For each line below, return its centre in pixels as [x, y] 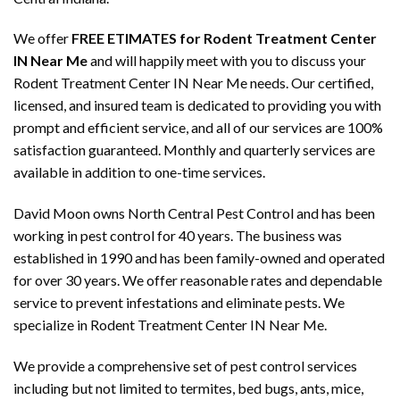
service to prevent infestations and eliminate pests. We [179, 303]
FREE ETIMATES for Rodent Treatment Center [224, 38]
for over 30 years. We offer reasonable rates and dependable [198, 280]
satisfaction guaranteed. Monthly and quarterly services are [194, 150]
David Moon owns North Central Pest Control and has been [194, 213]
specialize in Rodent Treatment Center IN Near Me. [170, 325]
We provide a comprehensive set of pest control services [185, 366]
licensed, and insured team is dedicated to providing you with [197, 105]
